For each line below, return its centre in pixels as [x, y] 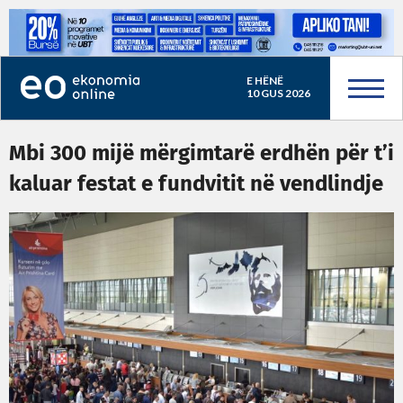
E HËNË [264, 81]
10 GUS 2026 [278, 93]
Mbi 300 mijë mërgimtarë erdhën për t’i [201, 154]
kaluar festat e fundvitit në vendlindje [196, 184]
